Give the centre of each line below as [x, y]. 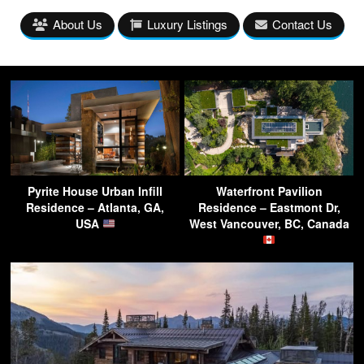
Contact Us [302, 24]
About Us [77, 24]
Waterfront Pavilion [269, 191]
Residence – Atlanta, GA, [95, 207]
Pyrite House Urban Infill [95, 191]
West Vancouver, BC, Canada [269, 223]
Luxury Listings [187, 24]
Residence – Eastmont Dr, [269, 207]
